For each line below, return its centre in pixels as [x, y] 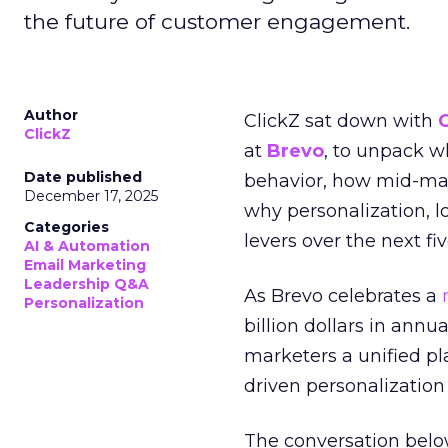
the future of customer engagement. [217, 21]
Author [51, 115]
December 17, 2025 [91, 196]
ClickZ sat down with [341, 121]
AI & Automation [87, 246]
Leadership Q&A [86, 284]
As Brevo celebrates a [343, 296]
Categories [66, 227]
